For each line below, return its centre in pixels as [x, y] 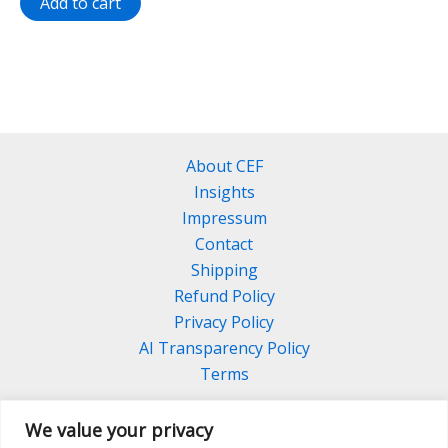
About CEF [224, 166]
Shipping [224, 270]
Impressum [224, 218]
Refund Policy [224, 296]
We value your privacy [119, 429]
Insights [224, 192]
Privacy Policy [224, 322]
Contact [224, 244]
